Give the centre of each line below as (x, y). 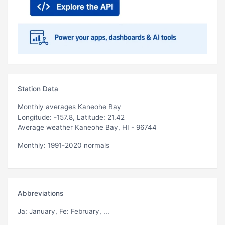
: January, (42, 211)
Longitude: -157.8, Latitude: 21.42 (71, 117)
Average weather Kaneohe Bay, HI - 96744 (87, 127)
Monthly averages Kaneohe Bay (69, 107)
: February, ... (88, 211)
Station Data (38, 89)
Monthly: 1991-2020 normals (64, 145)
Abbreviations (40, 193)
